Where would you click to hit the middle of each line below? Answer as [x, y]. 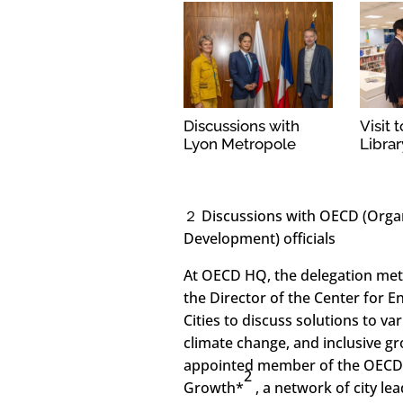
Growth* [214, 388]
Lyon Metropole [240, 143]
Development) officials [260, 239]
